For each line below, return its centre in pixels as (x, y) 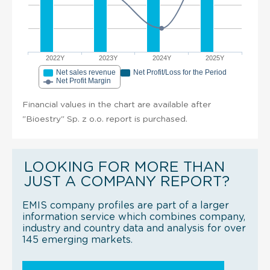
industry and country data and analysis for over (134, 228)
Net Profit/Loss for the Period (180, 72)
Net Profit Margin (83, 80)
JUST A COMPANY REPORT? (127, 182)
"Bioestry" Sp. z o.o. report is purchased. (105, 119)
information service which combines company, (134, 217)
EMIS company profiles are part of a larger (126, 205)
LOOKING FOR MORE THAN (124, 167)
